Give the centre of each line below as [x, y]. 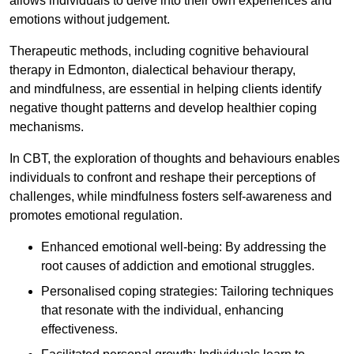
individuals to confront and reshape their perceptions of [162, 178]
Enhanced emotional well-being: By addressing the [184, 247]
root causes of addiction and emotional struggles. [178, 266]
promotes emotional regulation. [96, 216]
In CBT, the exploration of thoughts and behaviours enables [175, 159]
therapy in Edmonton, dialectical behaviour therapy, [153, 70]
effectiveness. [79, 330]
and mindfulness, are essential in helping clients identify [166, 89]
